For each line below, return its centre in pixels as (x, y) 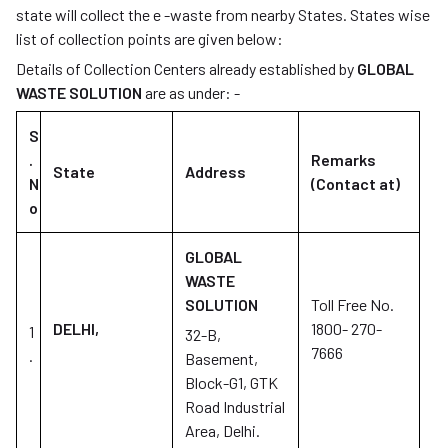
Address (215, 171)
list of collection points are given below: (203, 38)
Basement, (221, 358)
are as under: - (191, 92)
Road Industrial (235, 406)
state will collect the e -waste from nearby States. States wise (223, 14)
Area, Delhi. (222, 430)
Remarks (343, 159)
